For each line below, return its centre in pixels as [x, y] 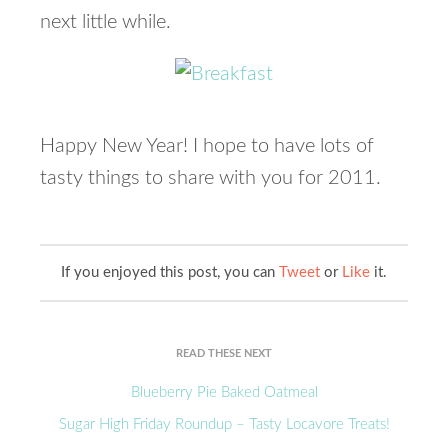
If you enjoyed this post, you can [170, 272]
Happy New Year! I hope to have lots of [207, 146]
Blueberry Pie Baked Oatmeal [224, 392]
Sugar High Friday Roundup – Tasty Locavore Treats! [224, 425]
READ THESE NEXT [224, 353]
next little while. [105, 22]
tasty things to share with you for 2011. [210, 178]
